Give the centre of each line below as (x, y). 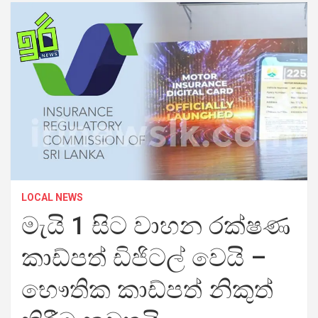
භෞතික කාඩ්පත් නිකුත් (147, 290)
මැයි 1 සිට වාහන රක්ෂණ (156, 226)
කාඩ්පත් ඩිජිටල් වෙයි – (144, 258)
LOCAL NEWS (52, 197)
